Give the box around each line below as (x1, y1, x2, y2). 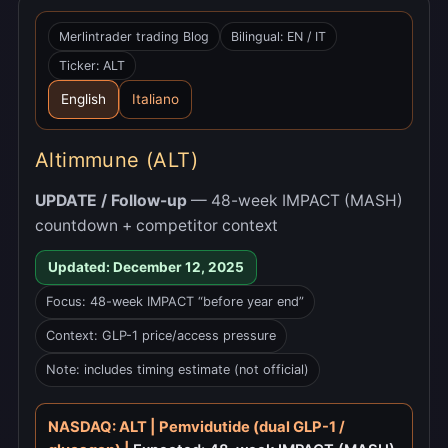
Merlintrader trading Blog (59, 29, 209, 45)
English (61, 91, 106, 108)
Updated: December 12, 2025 (48, 259, 244, 276)
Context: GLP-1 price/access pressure (46, 328, 276, 344)
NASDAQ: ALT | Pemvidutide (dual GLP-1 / (48, 418, 345, 437)
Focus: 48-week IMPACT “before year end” (46, 294, 304, 310)
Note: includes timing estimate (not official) (46, 362, 309, 378)
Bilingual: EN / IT (231, 29, 326, 45)
